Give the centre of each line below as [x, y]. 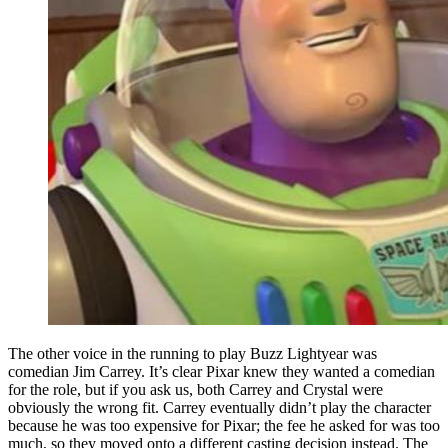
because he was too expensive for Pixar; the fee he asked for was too [224, 425]
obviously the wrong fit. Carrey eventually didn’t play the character [219, 407]
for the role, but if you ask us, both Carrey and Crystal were [195, 389]
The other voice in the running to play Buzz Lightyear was [192, 353]
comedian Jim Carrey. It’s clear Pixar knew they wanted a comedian [221, 371]
